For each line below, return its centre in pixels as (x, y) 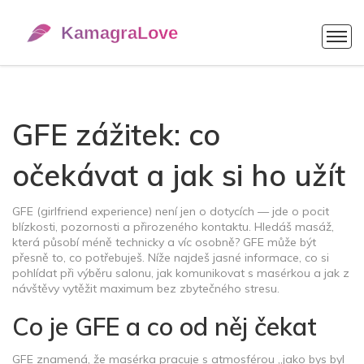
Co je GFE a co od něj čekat (165, 327)
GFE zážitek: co (116, 134)
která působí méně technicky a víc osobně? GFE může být (164, 242)
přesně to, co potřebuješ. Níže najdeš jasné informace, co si (171, 258)
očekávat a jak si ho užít (179, 175)
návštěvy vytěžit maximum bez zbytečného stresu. (146, 288)
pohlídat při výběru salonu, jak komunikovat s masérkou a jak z (181, 273)
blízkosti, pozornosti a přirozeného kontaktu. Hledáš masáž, (173, 227)
